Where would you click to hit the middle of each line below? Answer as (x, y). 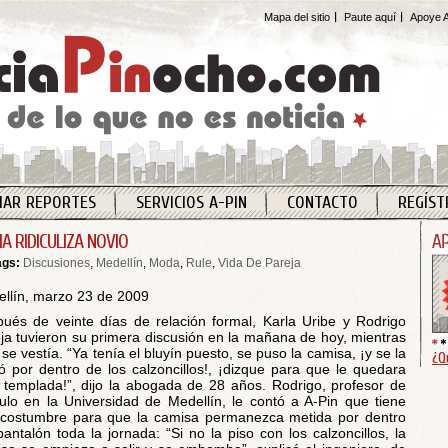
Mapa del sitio (297, 17)
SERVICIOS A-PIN (191, 202)
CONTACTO (322, 202)
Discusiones (56, 263)
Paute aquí (370, 17)
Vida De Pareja (259, 263)
